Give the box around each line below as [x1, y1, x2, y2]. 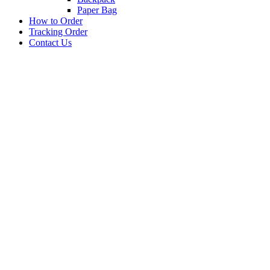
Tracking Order [29, 27, 87, 37]
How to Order [29, 16, 83, 26]
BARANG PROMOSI [23, 95, 158, 110]
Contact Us [29, 37, 72, 48]
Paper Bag [77, 5, 117, 15]
